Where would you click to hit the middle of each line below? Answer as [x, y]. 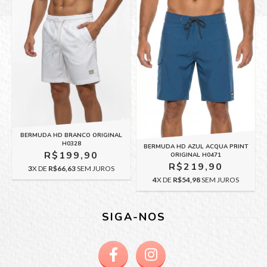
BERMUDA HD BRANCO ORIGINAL [71, 135]
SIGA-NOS [133, 217]
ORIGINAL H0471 [196, 155]
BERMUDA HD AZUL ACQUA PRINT [196, 146]
